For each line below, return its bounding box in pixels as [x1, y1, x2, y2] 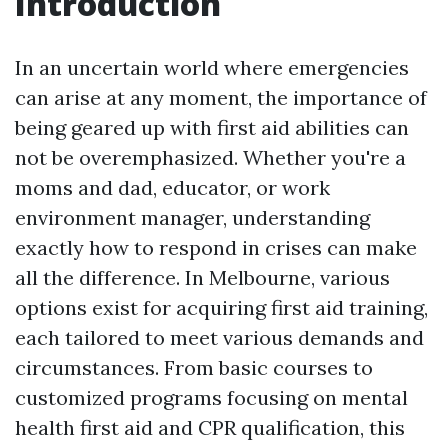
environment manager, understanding [15, 205, 370, 230]
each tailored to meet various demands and [15, 325, 424, 350]
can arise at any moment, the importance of [15, 85, 427, 110]
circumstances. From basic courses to [15, 355, 373, 380]
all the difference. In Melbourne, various [15, 265, 390, 290]
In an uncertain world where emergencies [15, 55, 409, 80]
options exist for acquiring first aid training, [15, 295, 428, 320]
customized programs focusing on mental [15, 385, 408, 410]
